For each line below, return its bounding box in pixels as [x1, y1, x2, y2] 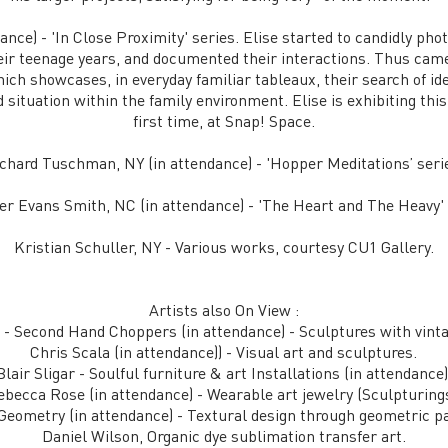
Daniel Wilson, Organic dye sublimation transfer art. [41, 425, 406, 446]
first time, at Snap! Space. [132, 110, 315, 131]
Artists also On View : [148, 299, 299, 320]
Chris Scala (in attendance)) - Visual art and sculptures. [30, 341, 417, 362]
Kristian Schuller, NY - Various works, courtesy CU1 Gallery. [13, 236, 434, 257]
